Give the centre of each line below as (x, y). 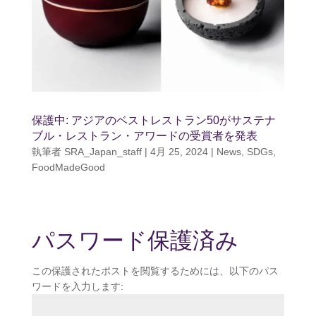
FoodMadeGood (68, 167)
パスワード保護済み (135, 240)
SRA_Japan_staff (103, 151)
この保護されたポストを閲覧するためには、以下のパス (155, 271)
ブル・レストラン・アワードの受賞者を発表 (144, 135)
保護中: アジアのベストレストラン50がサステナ (153, 120)
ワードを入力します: (77, 286)
